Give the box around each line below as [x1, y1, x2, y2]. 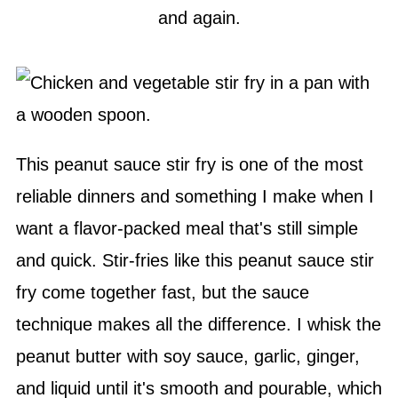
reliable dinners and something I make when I [15, 187, 374, 206]
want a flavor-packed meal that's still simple [15, 219, 358, 238]
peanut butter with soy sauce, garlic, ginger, [15, 346, 360, 366]
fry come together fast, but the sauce [15, 283, 309, 302]
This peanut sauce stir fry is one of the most [15, 155, 363, 174]
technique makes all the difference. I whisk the [15, 314, 381, 334]
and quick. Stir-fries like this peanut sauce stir [15, 251, 374, 270]
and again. [157, 8, 241, 28]
